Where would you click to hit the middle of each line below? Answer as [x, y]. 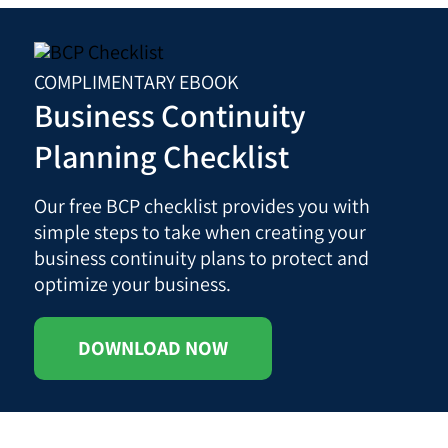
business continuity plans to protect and [202, 257]
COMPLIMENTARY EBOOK [136, 81]
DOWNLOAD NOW [153, 347]
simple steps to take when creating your [200, 231]
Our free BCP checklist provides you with [202, 205]
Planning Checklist [162, 155]
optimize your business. [133, 283]
